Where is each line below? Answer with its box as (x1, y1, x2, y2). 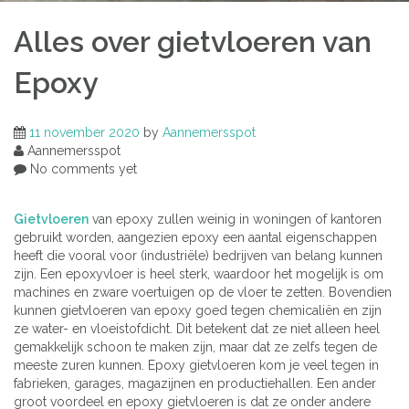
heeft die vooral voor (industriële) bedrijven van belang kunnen (14, 247, 383, 263)
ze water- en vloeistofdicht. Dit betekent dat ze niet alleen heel (14, 320, 380, 336)
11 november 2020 (29, 124, 140, 140)
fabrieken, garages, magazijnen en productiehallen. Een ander (14, 375, 376, 391)
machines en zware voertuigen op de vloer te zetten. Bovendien (14, 284, 392, 299)
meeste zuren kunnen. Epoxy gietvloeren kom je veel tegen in (14, 357, 379, 372)
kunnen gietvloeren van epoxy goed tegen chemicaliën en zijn (14, 302, 382, 318)
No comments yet (26, 161, 137, 176)
